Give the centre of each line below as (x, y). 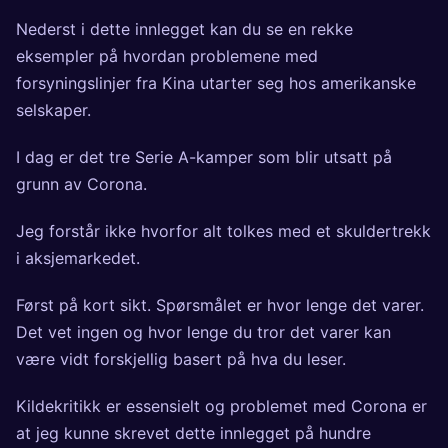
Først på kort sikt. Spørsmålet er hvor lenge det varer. (220, 305)
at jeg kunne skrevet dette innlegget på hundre (193, 433)
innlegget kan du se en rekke (241, 29)
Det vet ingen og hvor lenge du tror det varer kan (203, 332)
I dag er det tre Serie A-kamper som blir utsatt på (204, 157)
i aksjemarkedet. (78, 258)
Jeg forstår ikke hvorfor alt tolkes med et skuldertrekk (223, 231)
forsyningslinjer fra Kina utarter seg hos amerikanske (216, 83)
